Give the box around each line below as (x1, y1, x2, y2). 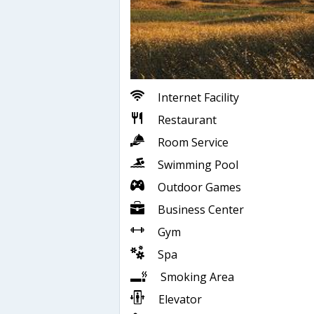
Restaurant (155, 112, 217, 128)
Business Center (155, 202, 244, 218)
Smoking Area (158, 269, 234, 285)
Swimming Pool (155, 157, 238, 173)
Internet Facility (155, 90, 239, 106)
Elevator (156, 292, 202, 308)
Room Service (155, 135, 228, 151)
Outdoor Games (155, 179, 241, 196)
